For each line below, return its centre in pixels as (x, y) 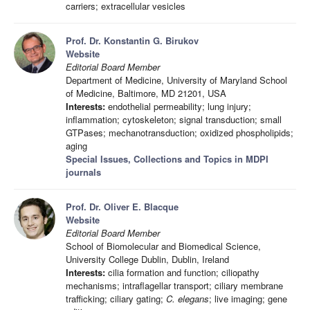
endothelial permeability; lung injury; (178, 106)
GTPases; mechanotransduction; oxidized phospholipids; (180, 132)
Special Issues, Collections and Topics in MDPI (167, 158)
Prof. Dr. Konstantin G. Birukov (132, 40)
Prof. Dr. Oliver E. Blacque (122, 206)
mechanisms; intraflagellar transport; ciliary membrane (174, 285)
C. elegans (188, 298)
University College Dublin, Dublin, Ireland (147, 259)
